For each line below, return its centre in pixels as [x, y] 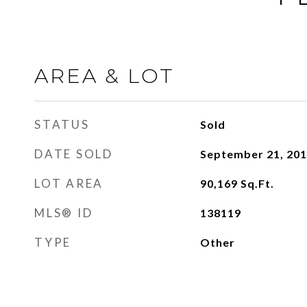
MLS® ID [64, 213]
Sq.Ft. [257, 183]
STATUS [62, 124]
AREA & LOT [104, 76]
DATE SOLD [74, 154]
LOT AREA [69, 183]
